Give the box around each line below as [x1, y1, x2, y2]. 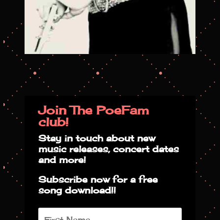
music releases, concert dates [38, 143, 179, 155]
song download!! [38, 185, 116, 196]
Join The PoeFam [38, 103, 149, 118]
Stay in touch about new [38, 133, 156, 144]
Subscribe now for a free [38, 174, 158, 185]
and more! [38, 154, 86, 165]
